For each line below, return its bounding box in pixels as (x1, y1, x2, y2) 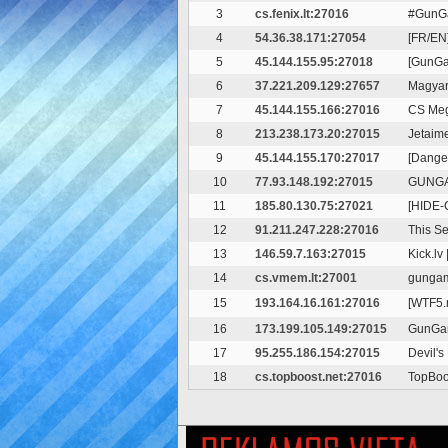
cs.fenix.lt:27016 (255, 7, 349, 21)
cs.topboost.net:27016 (255, 370, 382, 384)
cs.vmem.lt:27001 (255, 271, 357, 285)
